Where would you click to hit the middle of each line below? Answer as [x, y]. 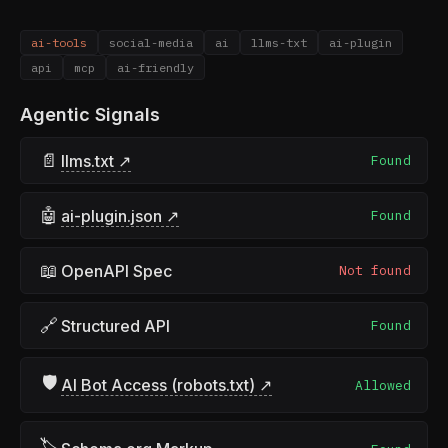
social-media [151, 42]
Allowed [383, 385]
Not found [375, 270]
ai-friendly [155, 67]
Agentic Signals [90, 114]
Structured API [115, 325]
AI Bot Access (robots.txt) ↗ [166, 385]
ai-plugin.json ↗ [120, 215]
